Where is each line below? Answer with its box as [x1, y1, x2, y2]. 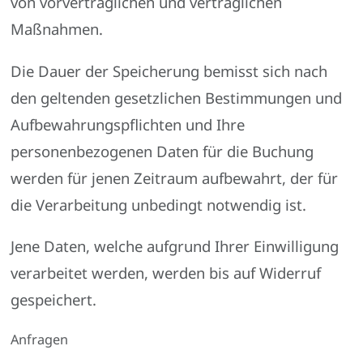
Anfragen [11, 331, 69, 349]
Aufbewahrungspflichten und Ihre [11, 113, 246, 135]
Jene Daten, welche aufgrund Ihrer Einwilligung [11, 236, 340, 257]
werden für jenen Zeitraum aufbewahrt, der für [11, 167, 339, 188]
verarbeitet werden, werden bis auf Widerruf [11, 263, 322, 284]
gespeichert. [11, 289, 97, 310]
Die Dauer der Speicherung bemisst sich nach [11, 60, 328, 81]
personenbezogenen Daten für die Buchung [11, 140, 314, 161]
